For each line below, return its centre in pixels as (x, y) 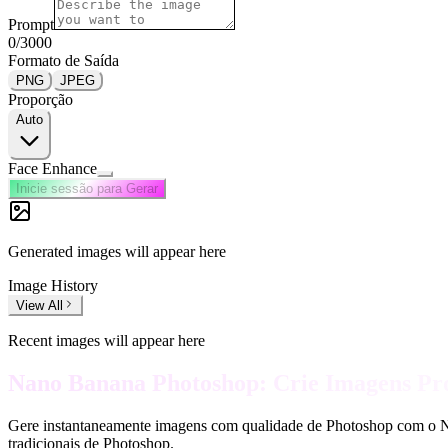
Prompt (31, 24)
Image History (53, 285)
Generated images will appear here (117, 251)
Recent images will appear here (106, 340)
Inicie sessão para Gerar (87, 188)
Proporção (40, 99)
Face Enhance (52, 168)
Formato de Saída (63, 60)
